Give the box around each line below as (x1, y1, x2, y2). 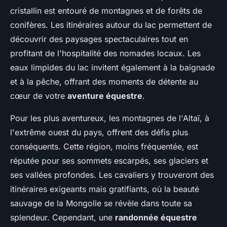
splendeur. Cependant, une (10, 212, 115, 222)
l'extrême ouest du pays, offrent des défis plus (10, 127, 188, 137)
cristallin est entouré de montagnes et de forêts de (10, 6, 202, 16)
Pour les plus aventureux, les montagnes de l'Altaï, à (10, 113, 209, 123)
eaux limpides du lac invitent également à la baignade (10, 62, 215, 72)
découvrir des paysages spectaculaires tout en (10, 34, 188, 44)
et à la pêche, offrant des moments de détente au (10, 77, 198, 87)
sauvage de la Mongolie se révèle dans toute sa (10, 198, 192, 208)
